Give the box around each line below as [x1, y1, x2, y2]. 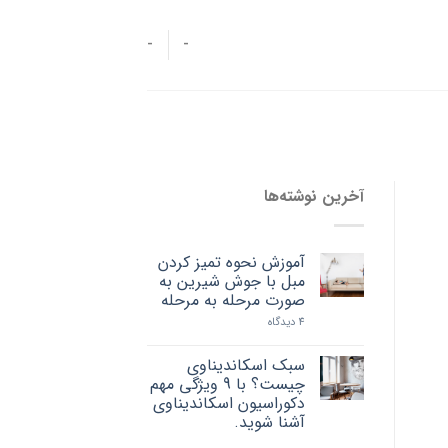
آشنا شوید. [233, 409, 305, 435]
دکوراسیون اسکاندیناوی [152, 390, 305, 416]
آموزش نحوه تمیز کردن [157, 249, 305, 275]
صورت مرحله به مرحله [160, 287, 305, 313]
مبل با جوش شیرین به [158, 268, 305, 294]
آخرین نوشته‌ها [263, 184, 364, 210]
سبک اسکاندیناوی [186, 352, 305, 378]
